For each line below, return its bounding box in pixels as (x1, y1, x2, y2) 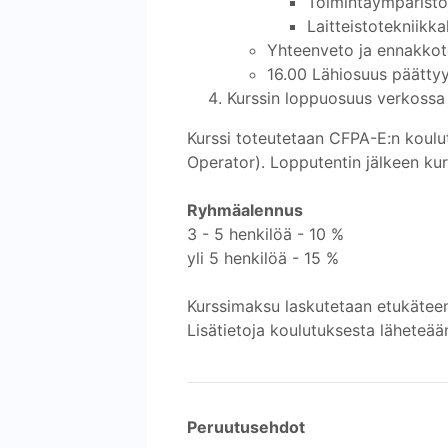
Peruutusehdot (187, 416, 305, 437)
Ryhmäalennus (187, 199, 303, 220)
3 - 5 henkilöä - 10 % (187, 223, 344, 244)
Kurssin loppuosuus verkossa (227, 87, 445, 108)
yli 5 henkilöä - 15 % (187, 247, 339, 268)
